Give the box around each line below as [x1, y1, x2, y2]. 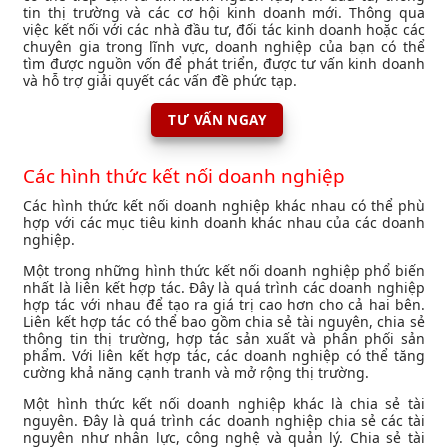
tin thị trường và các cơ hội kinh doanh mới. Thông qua [23, 3, 425, 23]
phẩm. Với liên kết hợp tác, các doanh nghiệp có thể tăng [23, 345, 425, 365]
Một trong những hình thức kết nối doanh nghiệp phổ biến [23, 260, 425, 280]
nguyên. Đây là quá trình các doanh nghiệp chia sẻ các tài [23, 410, 425, 430]
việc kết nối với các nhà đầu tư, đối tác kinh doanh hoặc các [23, 20, 425, 40]
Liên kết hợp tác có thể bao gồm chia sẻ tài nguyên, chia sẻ [23, 311, 425, 331]
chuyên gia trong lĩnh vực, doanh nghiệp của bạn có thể [23, 37, 425, 57]
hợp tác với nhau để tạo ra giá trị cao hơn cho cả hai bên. [23, 294, 425, 314]
